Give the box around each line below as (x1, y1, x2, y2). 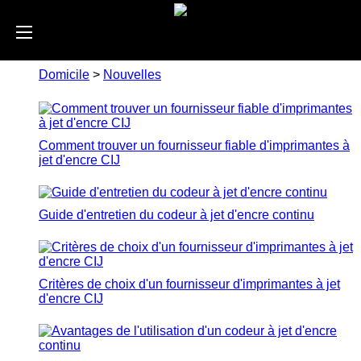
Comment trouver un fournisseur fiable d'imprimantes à (39, 139, 350, 152)
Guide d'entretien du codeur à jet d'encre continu (39, 208, 314, 222)
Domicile (39, 68, 89, 81)
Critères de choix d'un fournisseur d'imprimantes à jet (39, 277, 340, 291)
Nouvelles (103, 68, 161, 81)
